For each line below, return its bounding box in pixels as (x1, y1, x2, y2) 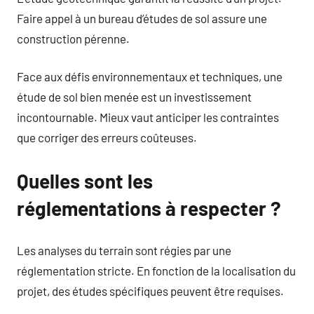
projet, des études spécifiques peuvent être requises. (17, 283, 284, 298)
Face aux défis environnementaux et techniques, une (17, 69, 282, 83)
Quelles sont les (17, 169, 153, 193)
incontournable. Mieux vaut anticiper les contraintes (17, 110, 279, 124)
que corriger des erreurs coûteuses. (17, 130, 197, 144)
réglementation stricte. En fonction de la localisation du (17, 263, 296, 278)
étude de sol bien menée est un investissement (17, 90, 252, 104)
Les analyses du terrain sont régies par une (17, 243, 231, 257)
